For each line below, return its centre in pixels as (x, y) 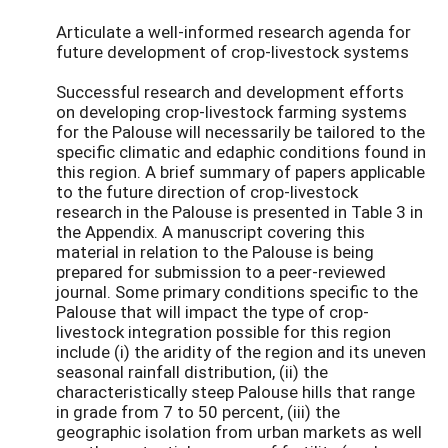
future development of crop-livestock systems (232, 51)
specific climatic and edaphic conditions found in (241, 151)
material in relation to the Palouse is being (215, 251)
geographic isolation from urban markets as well (239, 431)
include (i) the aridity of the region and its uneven (241, 351)
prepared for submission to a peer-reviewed (221, 271)
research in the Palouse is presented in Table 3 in (239, 211)
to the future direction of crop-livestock (207, 191)
